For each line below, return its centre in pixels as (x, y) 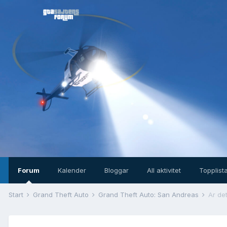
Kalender (72, 170)
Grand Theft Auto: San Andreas (149, 195)
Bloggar (117, 170)
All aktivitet (164, 170)
